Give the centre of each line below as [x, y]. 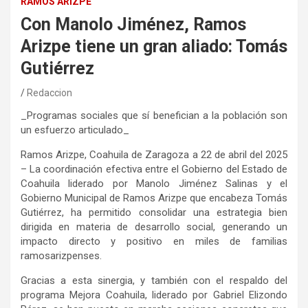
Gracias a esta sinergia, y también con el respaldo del [154, 281]
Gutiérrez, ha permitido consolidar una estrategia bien [154, 213]
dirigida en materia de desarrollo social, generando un [154, 227]
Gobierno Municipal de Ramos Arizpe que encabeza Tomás [154, 198]
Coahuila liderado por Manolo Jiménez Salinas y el [154, 184]
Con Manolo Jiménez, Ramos [133, 25]
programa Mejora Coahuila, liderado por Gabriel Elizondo [154, 295]
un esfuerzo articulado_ [75, 130]
